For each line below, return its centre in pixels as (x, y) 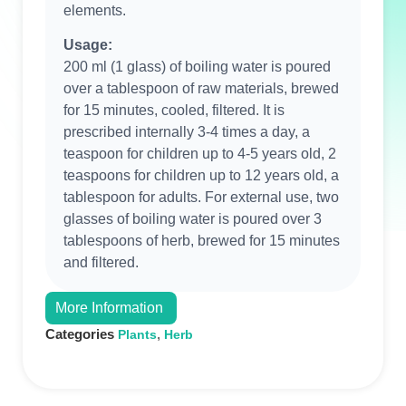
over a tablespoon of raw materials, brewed (201, 89)
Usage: (88, 45)
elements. (95, 10)
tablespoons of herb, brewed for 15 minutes (202, 241)
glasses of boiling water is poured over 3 (193, 219)
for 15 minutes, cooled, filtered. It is (174, 111)
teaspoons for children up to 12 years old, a (201, 176)
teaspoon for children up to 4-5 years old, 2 (200, 154)
